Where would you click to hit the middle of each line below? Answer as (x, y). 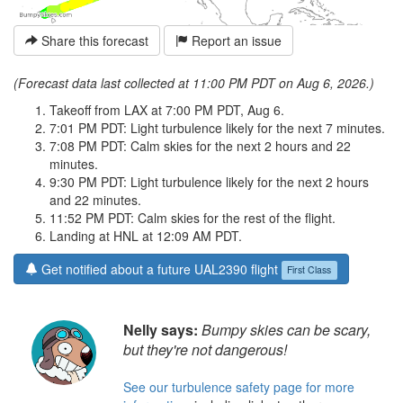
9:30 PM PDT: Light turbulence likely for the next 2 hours (209, 182)
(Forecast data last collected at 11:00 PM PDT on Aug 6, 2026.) (194, 83)
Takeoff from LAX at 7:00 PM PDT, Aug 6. (167, 110)
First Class (309, 270)
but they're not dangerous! (205, 350)
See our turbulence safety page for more (239, 387)
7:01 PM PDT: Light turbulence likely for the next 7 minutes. (217, 128)
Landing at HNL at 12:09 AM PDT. (146, 236)
